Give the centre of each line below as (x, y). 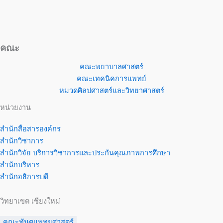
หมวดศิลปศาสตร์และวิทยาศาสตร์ (111, 91)
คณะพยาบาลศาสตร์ (111, 67)
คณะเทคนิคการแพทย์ (111, 79)
